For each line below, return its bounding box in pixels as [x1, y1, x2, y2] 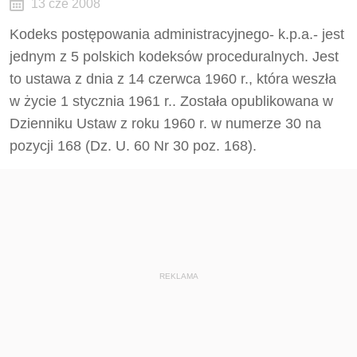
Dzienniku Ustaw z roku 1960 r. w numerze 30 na [10, 116, 321, 131]
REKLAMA [159, 272, 198, 280]
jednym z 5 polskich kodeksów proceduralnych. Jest [10, 49, 339, 65]
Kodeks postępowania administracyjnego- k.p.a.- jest [10, 26, 344, 42]
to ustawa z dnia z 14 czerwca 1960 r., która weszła [10, 71, 336, 87]
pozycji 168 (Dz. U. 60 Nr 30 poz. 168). [10, 138, 257, 154]
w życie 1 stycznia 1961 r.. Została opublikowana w [10, 93, 333, 109]
